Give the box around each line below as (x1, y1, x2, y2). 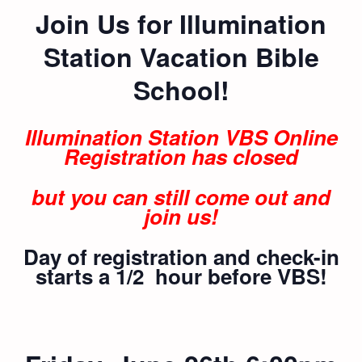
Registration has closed (64, 141, 298, 171)
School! (133, 70, 229, 108)
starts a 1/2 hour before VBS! (35, 260, 327, 291)
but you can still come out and (32, 181, 330, 212)
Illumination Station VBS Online (24, 121, 338, 152)
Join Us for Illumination (36, 4, 326, 42)
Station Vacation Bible (43, 37, 319, 75)
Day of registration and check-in (23, 241, 339, 271)
